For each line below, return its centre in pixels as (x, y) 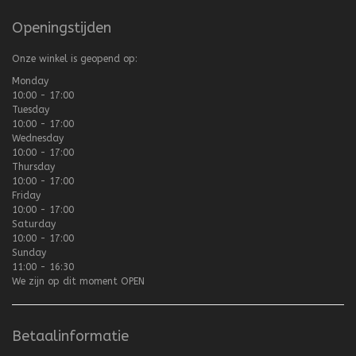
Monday (30, 81)
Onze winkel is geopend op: (75, 59)
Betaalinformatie (70, 336)
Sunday (29, 253)
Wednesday (38, 138)
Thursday (33, 167)
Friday (26, 195)
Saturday (34, 224)
